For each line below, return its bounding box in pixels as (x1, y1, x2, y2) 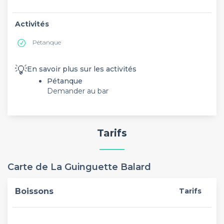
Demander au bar (47, 86, 108, 95)
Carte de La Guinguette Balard (7, 161, 151, 172)
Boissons (15, 186, 53, 196)
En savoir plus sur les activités (27, 64, 136, 73)
